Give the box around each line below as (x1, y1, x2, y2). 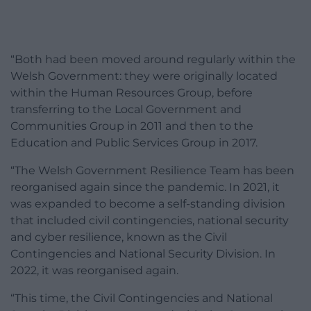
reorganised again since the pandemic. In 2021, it (10, 180, 280, 194)
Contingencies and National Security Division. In (10, 247, 276, 261)
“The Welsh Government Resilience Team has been (10, 164, 294, 178)
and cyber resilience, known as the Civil (10, 230, 227, 244)
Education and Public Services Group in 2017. (10, 136, 258, 150)
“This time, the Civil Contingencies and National (10, 292, 273, 305)
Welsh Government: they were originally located (10, 69, 278, 83)
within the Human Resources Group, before (10, 86, 253, 100)
